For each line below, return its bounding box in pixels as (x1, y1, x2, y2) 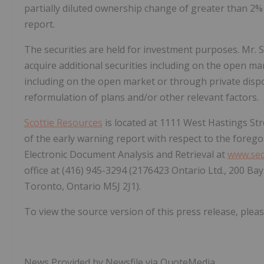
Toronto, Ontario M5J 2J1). (24, 180, 141, 193)
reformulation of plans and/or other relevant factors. (24, 91, 259, 104)
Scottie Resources (24, 116, 103, 130)
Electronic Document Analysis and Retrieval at (24, 148, 227, 161)
